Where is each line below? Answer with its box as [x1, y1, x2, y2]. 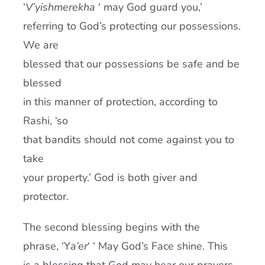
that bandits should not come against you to [22, 132, 234, 147]
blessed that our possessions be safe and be [22, 57, 240, 71]
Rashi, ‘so [22, 114, 68, 128]
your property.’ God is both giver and [22, 170, 198, 185]
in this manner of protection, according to [22, 95, 218, 109]
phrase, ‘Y [22, 239, 70, 253]
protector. [22, 189, 69, 203]
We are [22, 38, 59, 52]
